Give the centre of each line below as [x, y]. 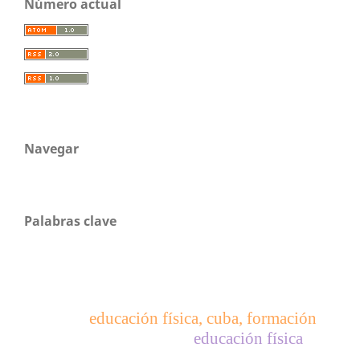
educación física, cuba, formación [202, 319]
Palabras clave [70, 221]
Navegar [51, 148]
